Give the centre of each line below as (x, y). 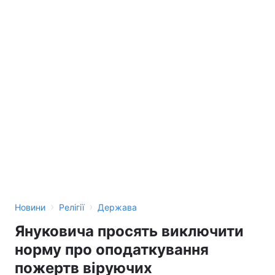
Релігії (72, 207)
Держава (117, 207)
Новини (30, 207)
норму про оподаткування (112, 250)
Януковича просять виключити (129, 231)
